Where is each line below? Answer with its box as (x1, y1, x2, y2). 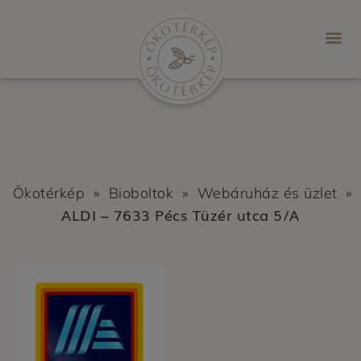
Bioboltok (108, 184, 173, 202)
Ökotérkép (12, 184, 85, 202)
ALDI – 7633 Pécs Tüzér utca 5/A (61, 204, 300, 225)
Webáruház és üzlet (197, 184, 338, 202)
